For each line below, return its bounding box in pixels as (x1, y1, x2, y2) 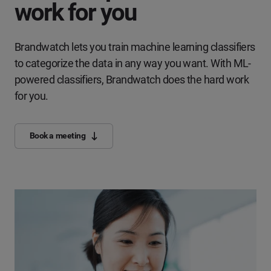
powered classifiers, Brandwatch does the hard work (15, 73, 249, 86)
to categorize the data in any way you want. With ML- (15, 56, 251, 70)
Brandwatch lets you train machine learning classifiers (15, 40, 255, 53)
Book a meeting (29, 131, 86, 141)
